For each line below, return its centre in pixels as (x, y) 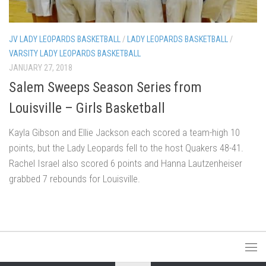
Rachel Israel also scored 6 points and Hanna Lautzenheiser (126, 163)
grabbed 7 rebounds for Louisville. (75, 178)
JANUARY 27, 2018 (41, 67)
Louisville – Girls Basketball (87, 108)
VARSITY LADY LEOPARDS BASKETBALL (75, 53)
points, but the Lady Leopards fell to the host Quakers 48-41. (126, 148)
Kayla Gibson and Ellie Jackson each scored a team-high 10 (124, 132)
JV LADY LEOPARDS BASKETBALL (65, 39)
